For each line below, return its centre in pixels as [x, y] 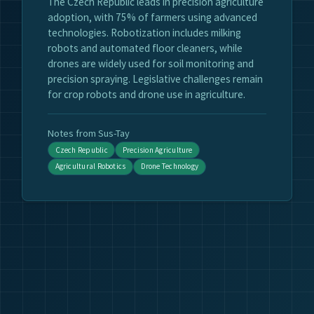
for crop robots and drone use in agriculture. [146, 95]
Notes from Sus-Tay [89, 134]
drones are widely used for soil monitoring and [151, 64]
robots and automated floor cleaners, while [145, 48]
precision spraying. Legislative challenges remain [155, 79]
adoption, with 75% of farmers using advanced [152, 18]
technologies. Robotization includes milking [144, 33]
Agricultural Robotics [90, 166]
